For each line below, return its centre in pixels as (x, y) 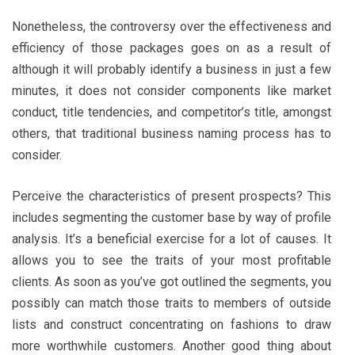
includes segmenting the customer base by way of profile (172, 217)
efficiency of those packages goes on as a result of (172, 48)
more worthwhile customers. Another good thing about (172, 345)
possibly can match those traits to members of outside (172, 303)
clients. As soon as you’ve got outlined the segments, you (172, 281)
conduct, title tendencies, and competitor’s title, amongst (172, 112)
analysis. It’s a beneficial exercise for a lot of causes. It (172, 239)
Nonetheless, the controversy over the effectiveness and (172, 26)
